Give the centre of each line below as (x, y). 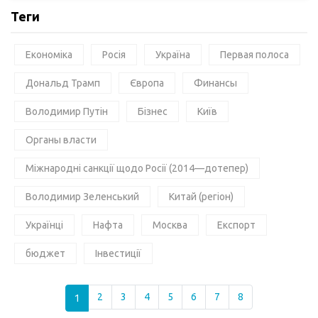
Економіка (49, 55)
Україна (173, 55)
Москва (170, 225)
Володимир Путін (67, 112)
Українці (44, 225)
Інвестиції (118, 254)
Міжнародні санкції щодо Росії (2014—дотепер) (137, 169)
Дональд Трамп (63, 83)
